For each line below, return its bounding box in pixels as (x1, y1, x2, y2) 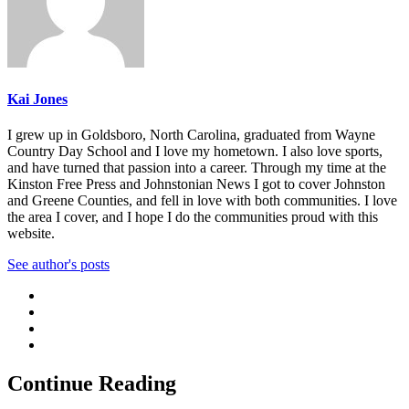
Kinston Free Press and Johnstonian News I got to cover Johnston (7, 175, 385, 192)
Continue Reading (7, 371, 176, 395)
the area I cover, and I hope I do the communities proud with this (7, 208, 378, 225)
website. (7, 225, 55, 241)
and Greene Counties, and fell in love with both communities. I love (7, 192, 397, 208)
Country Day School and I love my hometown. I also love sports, (7, 142, 383, 159)
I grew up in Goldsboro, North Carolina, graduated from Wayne (7, 126, 375, 142)
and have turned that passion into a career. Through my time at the (7, 159, 386, 175)
